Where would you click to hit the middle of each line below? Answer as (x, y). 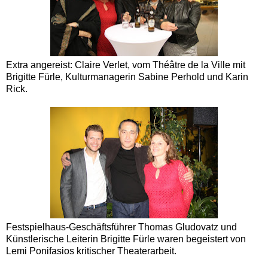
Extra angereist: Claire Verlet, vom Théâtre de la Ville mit (126, 65)
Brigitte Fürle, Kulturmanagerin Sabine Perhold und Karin (127, 77)
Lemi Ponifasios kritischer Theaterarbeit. (91, 251)
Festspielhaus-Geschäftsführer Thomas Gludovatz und (121, 227)
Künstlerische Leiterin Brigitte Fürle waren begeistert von (126, 239)
